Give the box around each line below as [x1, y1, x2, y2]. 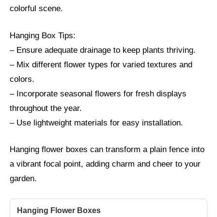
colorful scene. [10, 4, 63, 14]
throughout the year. [10, 103, 82, 113]
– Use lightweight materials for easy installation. [10, 118, 183, 127]
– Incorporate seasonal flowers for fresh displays [10, 89, 186, 98]
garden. [10, 174, 37, 184]
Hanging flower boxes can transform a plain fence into [10, 145, 204, 155]
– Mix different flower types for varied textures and [10, 60, 192, 69]
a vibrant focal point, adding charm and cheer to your [10, 159, 201, 169]
